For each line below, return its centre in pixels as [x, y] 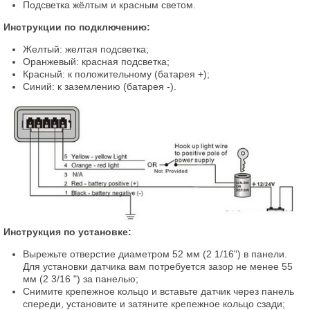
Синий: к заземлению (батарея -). [100, 86]
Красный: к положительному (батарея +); [116, 74]
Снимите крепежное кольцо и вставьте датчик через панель [158, 291]
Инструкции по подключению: [77, 27]
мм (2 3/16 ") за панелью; [81, 279]
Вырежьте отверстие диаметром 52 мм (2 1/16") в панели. [155, 254]
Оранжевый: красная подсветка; [96, 62]
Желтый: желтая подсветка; [86, 49]
